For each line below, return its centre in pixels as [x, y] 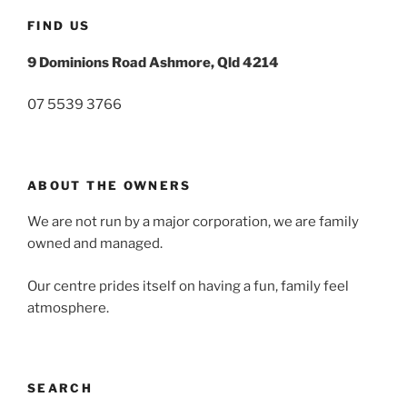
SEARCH [60, 388]
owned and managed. [95, 243]
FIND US [59, 25]
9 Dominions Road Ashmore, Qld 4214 [153, 62]
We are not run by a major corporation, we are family [193, 222]
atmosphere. [68, 308]
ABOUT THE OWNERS [109, 185]
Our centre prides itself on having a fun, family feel [188, 286]
